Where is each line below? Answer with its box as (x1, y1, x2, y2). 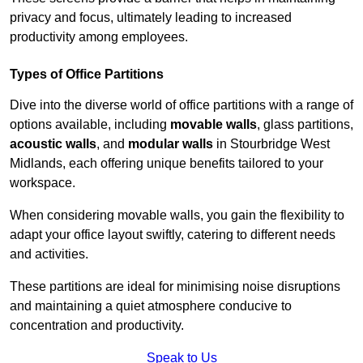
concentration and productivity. (10, 318, 184, 333)
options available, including (10, 117, 170, 132)
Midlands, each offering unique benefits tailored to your (10, 156, 323, 171)
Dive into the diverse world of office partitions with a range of (10, 98, 353, 113)
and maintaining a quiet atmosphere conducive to (10, 299, 292, 314)
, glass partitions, (257, 117, 353, 132)
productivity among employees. (10, 30, 188, 45)
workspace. (10, 176, 75, 190)
